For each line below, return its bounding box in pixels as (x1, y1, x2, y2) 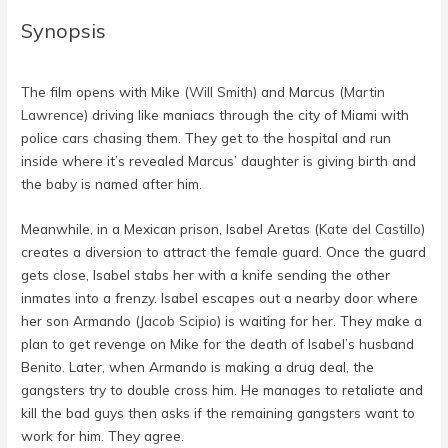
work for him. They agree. (21, 426, 185, 444)
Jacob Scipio (140, 311, 218, 329)
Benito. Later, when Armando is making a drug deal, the (21, 357, 375, 375)
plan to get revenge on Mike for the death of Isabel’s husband (21, 334, 415, 352)
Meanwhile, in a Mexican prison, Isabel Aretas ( (21, 219, 320, 237)
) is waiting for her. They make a (217, 311, 423, 329)
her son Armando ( (21, 311, 141, 329)
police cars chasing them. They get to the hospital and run (21, 128, 392, 146)
